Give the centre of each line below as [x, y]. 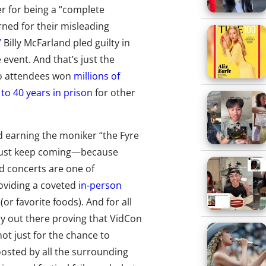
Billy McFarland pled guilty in [66, 43]
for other [114, 93]
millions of [97, 76]
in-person [100, 185]
